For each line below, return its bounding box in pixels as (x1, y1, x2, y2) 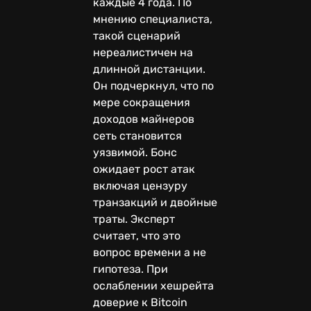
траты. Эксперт (93, 212, 175, 226)
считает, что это (93, 228, 180, 242)
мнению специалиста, (93, 12, 212, 26)
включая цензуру (93, 178, 187, 192)
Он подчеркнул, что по (93, 78, 214, 92)
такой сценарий (93, 28, 180, 42)
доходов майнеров (93, 112, 194, 126)
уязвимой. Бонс (93, 145, 177, 159)
